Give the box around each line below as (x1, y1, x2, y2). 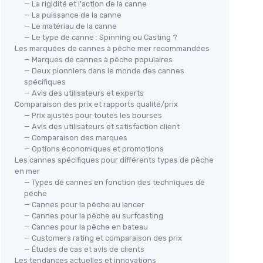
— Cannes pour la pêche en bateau (24, 222, 148, 232)
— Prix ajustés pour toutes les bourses (24, 111, 162, 120)
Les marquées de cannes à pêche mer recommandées (15, 44, 210, 53)
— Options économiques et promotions (24, 144, 164, 154)
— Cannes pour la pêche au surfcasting (24, 211, 163, 221)
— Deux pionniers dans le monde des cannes (24, 66, 184, 76)
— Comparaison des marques (24, 133, 127, 143)
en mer (15, 167, 40, 176)
